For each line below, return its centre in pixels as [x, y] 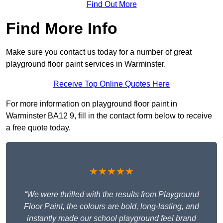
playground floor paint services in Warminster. [86, 64]
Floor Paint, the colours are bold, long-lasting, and [111, 207]
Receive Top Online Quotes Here [111, 84]
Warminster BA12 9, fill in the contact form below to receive [109, 116]
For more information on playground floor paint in [92, 104]
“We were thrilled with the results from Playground [111, 195]
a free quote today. [38, 128]
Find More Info [62, 29]
